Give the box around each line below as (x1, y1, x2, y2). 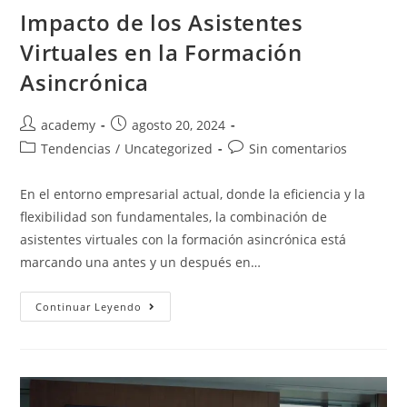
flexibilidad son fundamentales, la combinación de (20, 207, 328, 225)
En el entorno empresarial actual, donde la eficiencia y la (20, 184, 366, 203)
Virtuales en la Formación (20, 36, 303, 67)
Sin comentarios (249, 139, 348, 157)
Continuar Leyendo (35, 299, 143, 313)
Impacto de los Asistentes (20, 6, 303, 37)
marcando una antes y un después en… (20, 253, 262, 271)
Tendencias (41, 139, 112, 157)
